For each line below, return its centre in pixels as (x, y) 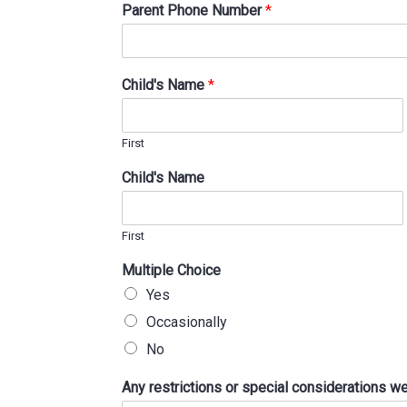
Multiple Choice (172, 270)
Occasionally (187, 322)
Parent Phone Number (194, 10)
